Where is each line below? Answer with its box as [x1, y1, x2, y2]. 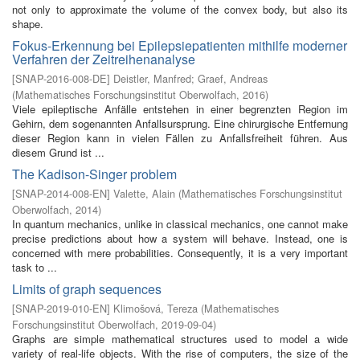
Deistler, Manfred [113, 71, 191, 86]
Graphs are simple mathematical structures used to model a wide [12, 331, 348, 346]
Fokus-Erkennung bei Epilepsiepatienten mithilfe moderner [12, 36, 347, 55]
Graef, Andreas [198, 71, 268, 86]
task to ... [12, 260, 57, 275]
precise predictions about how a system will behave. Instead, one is [12, 231, 348, 246]
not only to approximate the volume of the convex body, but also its [12, 2, 348, 17]
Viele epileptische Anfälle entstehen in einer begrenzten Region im [12, 101, 348, 117]
